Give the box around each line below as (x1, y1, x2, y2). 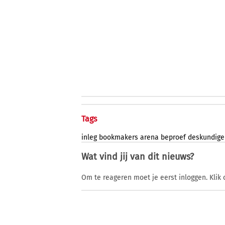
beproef (161, 133, 186, 142)
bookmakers (99, 133, 138, 142)
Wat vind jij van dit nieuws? (81, 151, 194, 163)
